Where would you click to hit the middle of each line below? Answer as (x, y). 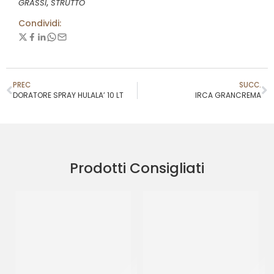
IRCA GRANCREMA (228, 95)
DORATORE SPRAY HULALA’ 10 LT (68, 95)
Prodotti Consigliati (137, 168)
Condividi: (40, 23)
